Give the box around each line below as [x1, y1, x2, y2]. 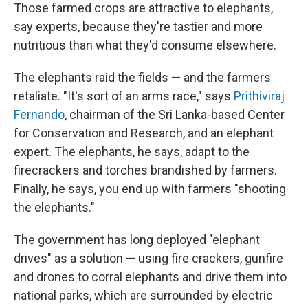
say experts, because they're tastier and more [14, 19, 263, 34]
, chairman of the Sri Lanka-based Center [65, 107, 285, 122]
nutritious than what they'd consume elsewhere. [14, 38, 276, 52]
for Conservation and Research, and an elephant [14, 126, 274, 140]
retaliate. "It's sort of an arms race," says [14, 89, 234, 103]
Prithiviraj [234, 89, 285, 103]
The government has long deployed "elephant [14, 232, 260, 247]
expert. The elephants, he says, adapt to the [14, 144, 250, 159]
